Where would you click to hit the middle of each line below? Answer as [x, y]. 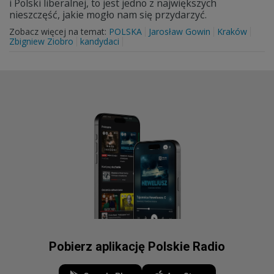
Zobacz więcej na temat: [59, 31]
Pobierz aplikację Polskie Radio [137, 246]
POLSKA [125, 31]
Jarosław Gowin [180, 31]
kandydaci [100, 41]
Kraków [232, 31]
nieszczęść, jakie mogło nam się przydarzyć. [108, 15]
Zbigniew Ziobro [41, 41]
